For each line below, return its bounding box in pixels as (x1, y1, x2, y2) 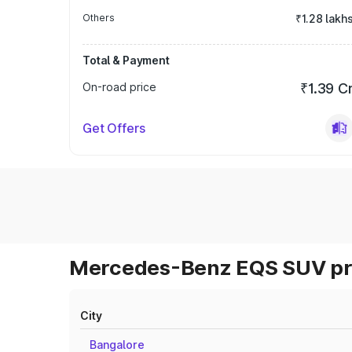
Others (82, 12, 115, 24)
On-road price (82, 80, 156, 93)
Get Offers (82, 120, 145, 136)
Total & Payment (82, 53, 170, 67)
